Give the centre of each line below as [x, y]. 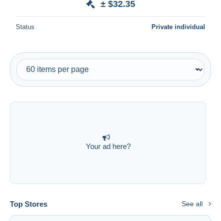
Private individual [178, 27]
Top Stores [29, 204]
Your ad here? [108, 147]
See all [192, 203]
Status [25, 27]
